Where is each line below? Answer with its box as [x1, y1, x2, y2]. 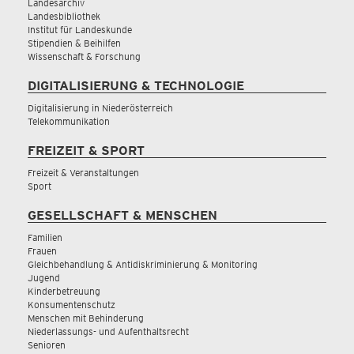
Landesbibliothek [28, 10, 100, 22]
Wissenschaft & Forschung [28, 51, 141, 62]
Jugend [28, 272, 60, 284]
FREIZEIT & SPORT [28, 143, 145, 158]
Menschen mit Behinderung [28, 312, 144, 324]
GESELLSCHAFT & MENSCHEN [28, 208, 217, 223]
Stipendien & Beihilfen [28, 37, 121, 49]
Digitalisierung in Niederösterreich [28, 102, 173, 114]
